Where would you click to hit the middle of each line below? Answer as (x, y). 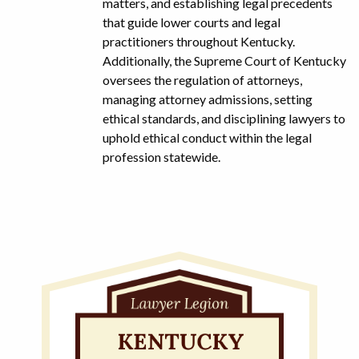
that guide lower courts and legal (192, 22)
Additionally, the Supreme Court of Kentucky (224, 60)
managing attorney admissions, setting (208, 99)
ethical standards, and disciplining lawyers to (224, 118)
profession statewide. (161, 156)
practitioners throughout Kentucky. (199, 41)
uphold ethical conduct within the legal (207, 137)
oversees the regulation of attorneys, (202, 79)
